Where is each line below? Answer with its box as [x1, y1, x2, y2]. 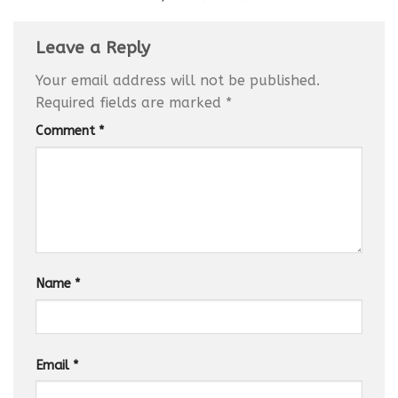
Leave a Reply [36, 36, 155, 58]
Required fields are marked [36, 94, 226, 112]
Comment [36, 123, 99, 139]
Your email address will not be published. [36, 72, 320, 90]
